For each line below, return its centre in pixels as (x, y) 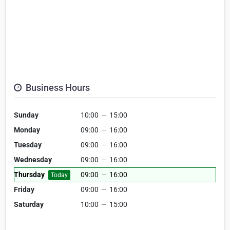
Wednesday (33, 160)
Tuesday (28, 145)
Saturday (29, 204)
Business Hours (57, 88)
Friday (24, 189)
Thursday (29, 175)
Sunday (26, 115)
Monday (27, 130)
